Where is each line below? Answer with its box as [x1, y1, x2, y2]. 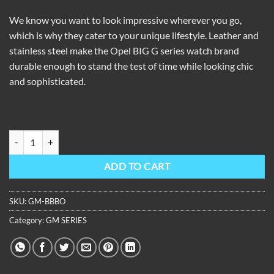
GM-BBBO [28, 196, 65, 206]
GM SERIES [46, 215, 87, 225]
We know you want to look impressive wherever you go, [9, 14, 242, 26]
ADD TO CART [103, 160, 171, 172]
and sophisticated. [9, 75, 86, 87]
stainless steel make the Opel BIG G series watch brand [9, 45, 239, 57]
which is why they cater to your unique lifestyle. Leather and [9, 29, 259, 42]
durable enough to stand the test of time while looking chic [9, 60, 253, 72]
